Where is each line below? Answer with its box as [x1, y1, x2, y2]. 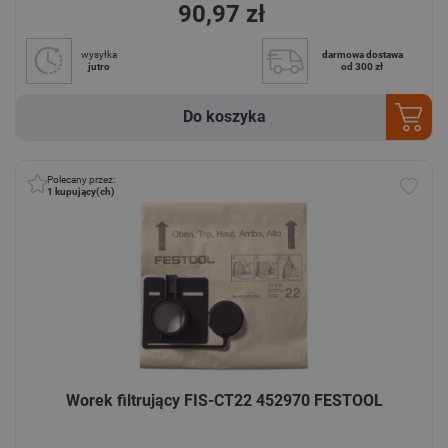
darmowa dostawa [321, 49, 403, 61]
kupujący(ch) [55, 186, 115, 198]
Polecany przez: [47, 174, 115, 186]
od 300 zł [341, 61, 383, 73]
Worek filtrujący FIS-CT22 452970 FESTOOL [65, 390, 383, 410]
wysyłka [81, 49, 117, 61]
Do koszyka [182, 107, 266, 127]
